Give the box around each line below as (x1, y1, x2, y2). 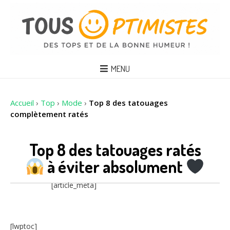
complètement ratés (10, 108, 88, 119)
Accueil (10, 97, 34, 108)
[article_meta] (51, 180, 97, 190)
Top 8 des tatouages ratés (29, 139, 201, 161)
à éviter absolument (44, 156, 186, 177)
